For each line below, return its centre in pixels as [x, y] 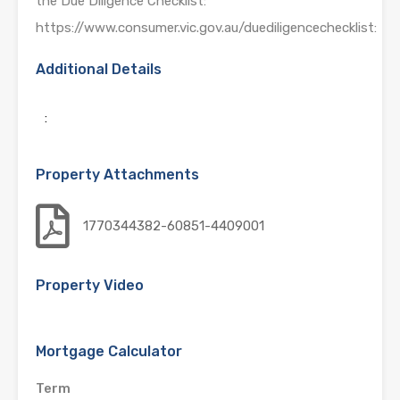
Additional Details [99, 69]
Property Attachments [117, 174]
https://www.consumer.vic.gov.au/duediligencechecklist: [206, 27]
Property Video [90, 285]
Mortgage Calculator [109, 351]
